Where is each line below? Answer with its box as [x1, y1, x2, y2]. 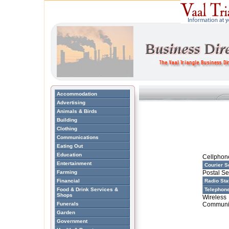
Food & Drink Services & [57, 187, 118, 192]
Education [57, 152, 82, 157]
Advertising [57, 100, 85, 105]
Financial [57, 178, 80, 184]
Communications [57, 134, 99, 140]
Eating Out [57, 143, 83, 149]
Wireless [202, 194, 226, 201]
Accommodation [57, 91, 97, 97]
